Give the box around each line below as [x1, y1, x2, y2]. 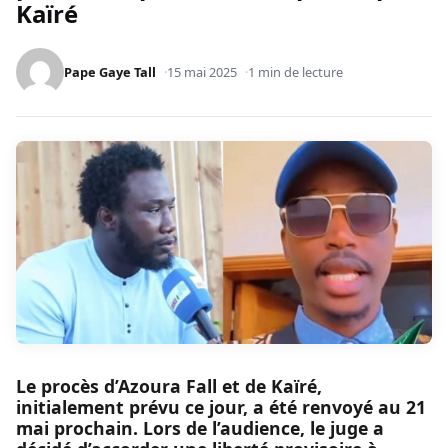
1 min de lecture [248, 63, 343, 82]
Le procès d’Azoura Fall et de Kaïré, [16, 373, 322, 398]
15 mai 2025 [167, 63, 237, 82]
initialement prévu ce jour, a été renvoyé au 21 [16, 394, 426, 419]
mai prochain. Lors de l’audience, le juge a [16, 415, 384, 440]
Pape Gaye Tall [64, 63, 156, 82]
